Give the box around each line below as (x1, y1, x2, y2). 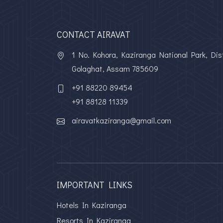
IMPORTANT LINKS (57, 179, 132, 191)
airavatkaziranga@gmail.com (72, 115, 171, 125)
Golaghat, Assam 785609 (72, 63, 158, 74)
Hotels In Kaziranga (57, 200, 126, 210)
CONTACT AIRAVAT (57, 28, 130, 40)
